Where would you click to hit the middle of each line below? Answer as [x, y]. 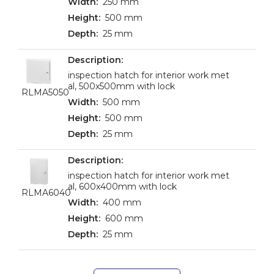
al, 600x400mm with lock [122, 187]
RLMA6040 [46, 193]
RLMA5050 [45, 92]
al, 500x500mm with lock [121, 86]
